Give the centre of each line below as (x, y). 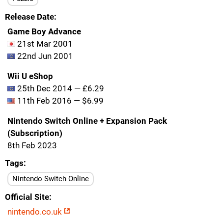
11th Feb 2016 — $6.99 (59, 101)
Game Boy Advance (44, 31)
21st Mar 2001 (44, 44)
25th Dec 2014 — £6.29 (60, 88)
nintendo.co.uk (36, 212)
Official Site (27, 197)
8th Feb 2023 (32, 145)
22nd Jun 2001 (44, 56)
